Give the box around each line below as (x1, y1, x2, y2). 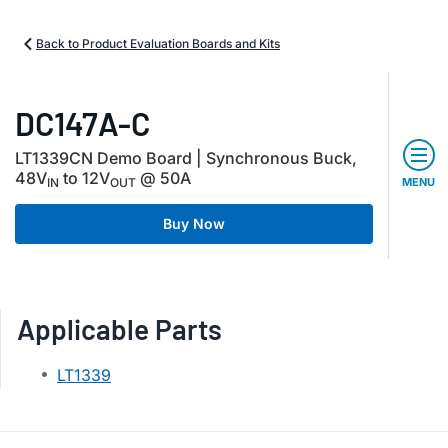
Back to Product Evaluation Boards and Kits (36, 36, 280, 51)
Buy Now (163, 215, 225, 232)
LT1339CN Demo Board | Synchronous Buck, (15, 148, 357, 168)
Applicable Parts (17, 312, 222, 346)
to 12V (59, 168, 110, 188)
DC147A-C (15, 104, 150, 142)
